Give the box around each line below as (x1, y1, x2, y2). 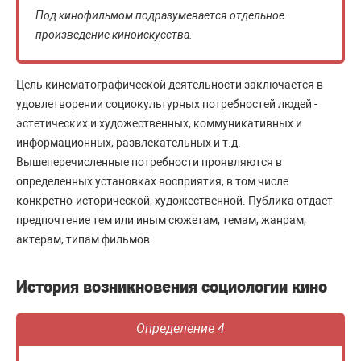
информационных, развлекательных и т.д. (16, 135, 241, 149)
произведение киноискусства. (35, 27, 193, 41)
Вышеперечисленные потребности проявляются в (16, 155, 282, 168)
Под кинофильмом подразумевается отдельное (35, 8, 284, 22)
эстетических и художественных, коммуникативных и (16, 116, 302, 130)
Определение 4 (136, 320, 225, 336)
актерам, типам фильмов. (16, 232, 153, 246)
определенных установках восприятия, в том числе (16, 174, 288, 188)
